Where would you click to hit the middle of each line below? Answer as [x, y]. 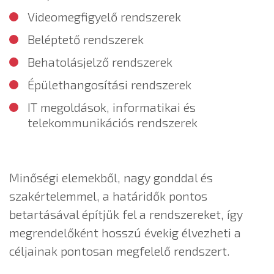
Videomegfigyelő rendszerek [104, 17]
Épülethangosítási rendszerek [109, 85]
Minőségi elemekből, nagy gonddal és [111, 178]
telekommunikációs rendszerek [113, 123]
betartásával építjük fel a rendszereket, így [126, 214]
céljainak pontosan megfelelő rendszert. [121, 251]
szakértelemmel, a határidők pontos [108, 196]
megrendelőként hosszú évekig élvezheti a [125, 233]
